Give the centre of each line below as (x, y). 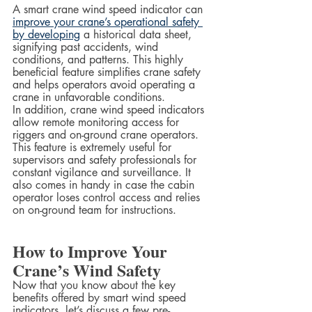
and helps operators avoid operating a (106, 85)
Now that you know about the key (96, 286)
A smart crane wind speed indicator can (109, 10)
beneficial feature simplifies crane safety (108, 72)
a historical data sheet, (138, 35)
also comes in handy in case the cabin (105, 185)
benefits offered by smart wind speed (101, 298)
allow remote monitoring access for (97, 123)
